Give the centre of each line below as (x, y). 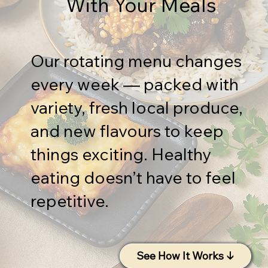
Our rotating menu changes (136, 60)
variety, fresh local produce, (137, 107)
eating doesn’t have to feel (133, 177)
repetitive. (70, 200)
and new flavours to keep (127, 130)
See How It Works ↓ (185, 256)
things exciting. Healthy (121, 154)
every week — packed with (135, 84)
